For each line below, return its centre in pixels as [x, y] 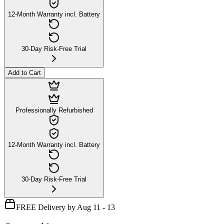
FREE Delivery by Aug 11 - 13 [65, 207]
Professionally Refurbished [54, 110]
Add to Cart [24, 72]
